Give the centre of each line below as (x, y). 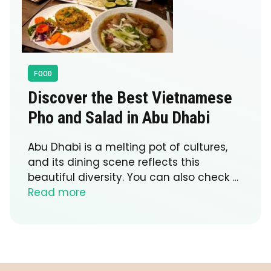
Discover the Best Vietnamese (130, 97)
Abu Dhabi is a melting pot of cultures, (128, 147)
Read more (57, 192)
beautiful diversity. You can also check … (133, 177)
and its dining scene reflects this (114, 162)
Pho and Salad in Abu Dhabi (119, 117)
